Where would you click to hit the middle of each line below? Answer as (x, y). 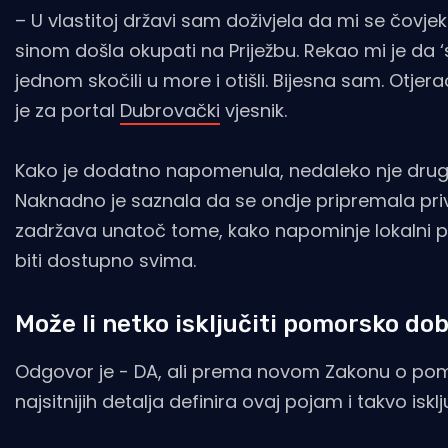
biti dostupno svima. (105, 260)
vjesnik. (256, 110)
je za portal (67, 110)
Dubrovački (170, 110)
